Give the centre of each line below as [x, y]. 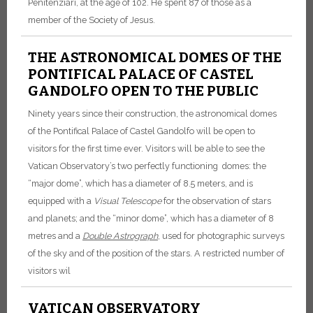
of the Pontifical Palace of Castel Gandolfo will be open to [141, 131]
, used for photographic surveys [221, 236]
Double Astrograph [120, 236]
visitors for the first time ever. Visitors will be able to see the [146, 149]
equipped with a [61, 201]
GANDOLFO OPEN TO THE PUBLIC [143, 91]
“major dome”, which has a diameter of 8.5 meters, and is [140, 184]
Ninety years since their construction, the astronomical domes [152, 114]
